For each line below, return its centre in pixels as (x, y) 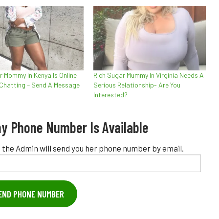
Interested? (110, 94)
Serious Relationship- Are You (137, 85)
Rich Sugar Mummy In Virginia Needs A (148, 75)
